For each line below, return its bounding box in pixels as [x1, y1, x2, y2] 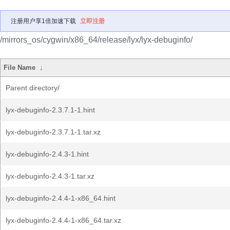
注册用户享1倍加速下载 [11, 17, 76, 25]
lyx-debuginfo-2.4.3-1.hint [6, 150, 89, 158]
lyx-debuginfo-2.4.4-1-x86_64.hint [6, 194, 116, 202]
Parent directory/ [6, 84, 60, 92]
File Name [4, 64, 36, 71]
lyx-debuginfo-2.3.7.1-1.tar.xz [6, 128, 101, 136]
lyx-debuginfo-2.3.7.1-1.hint [6, 106, 95, 114]
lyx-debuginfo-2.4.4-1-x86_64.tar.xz [6, 216, 121, 224]
